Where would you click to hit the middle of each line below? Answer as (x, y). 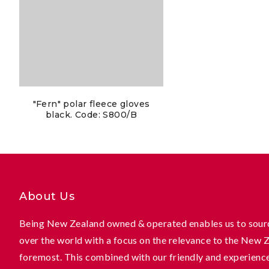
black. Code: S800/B (91, 114)
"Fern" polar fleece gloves (91, 104)
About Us (47, 196)
